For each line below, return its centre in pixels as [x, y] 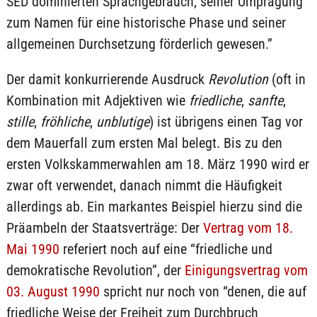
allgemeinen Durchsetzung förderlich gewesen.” [139, 44]
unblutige [122, 122]
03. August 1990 [53, 292]
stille [20, 122]
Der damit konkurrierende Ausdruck [107, 79]
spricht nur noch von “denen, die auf [203, 292]
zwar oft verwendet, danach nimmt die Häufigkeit [144, 185]
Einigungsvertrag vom [246, 270]
